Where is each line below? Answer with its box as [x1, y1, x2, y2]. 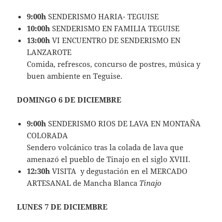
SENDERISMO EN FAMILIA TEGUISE [50, 23, 180, 34]
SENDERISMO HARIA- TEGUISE [46, 11, 159, 22]
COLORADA [27, 130, 68, 141]
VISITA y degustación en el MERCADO [50, 166, 188, 176]
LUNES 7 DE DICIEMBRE [17, 202, 108, 212]
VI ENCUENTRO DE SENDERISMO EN [50, 35, 181, 46]
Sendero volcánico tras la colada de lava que [27, 142, 184, 153]
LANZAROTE [27, 47, 72, 57]
